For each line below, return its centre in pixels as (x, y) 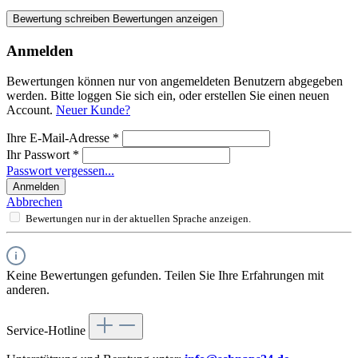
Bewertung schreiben (63, 18)
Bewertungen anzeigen (165, 18)
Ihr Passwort (40, 155)
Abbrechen (34, 202)
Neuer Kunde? (93, 110)
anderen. (28, 290)
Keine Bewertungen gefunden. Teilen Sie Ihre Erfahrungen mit (165, 276)
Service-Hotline (48, 331)
